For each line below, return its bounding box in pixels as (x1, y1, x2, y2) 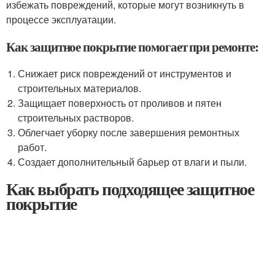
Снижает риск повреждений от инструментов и (18, 66, 232, 80)
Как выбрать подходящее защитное (6, 176, 254, 201)
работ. (18, 140, 47, 154)
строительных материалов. (18, 81, 142, 95)
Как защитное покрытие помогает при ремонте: (6, 37, 258, 56)
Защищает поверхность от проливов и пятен (18, 96, 222, 110)
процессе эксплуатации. (6, 12, 116, 26)
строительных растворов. (18, 110, 134, 125)
